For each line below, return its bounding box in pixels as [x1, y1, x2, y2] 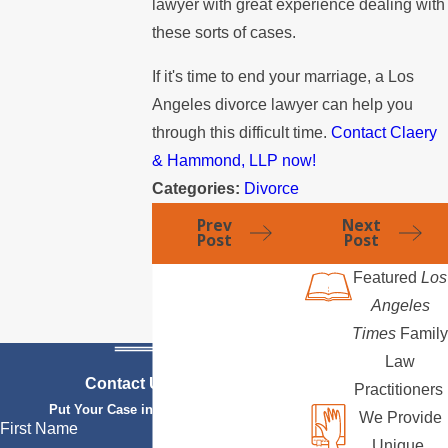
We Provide [358, 408, 442, 426]
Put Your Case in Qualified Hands [49, 402, 257, 418]
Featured [353, 268, 421, 286]
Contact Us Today [84, 375, 221, 393]
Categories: [152, 179, 245, 197]
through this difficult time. [152, 123, 332, 141]
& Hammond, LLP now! [152, 151, 317, 169]
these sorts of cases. [152, 23, 297, 41]
